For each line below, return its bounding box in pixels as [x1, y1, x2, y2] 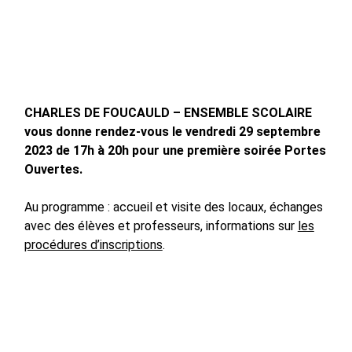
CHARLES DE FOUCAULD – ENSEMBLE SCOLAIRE [24, 105, 312, 121]
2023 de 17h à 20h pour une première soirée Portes [24, 143, 326, 159]
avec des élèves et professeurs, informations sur [24, 218, 298, 234]
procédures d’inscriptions [24, 237, 163, 253]
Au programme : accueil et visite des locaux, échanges [24, 200, 323, 215]
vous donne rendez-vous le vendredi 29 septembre [24, 124, 321, 140]
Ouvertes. [24, 162, 82, 178]
